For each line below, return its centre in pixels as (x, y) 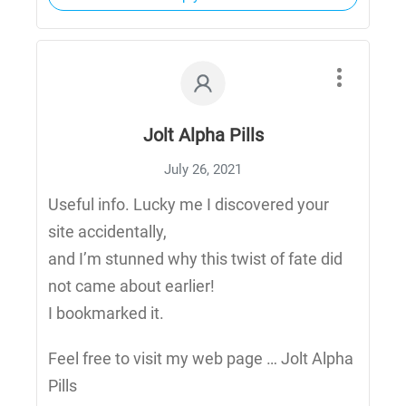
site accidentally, (107, 232)
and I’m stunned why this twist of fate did (195, 259)
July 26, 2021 (203, 170)
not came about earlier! (131, 286)
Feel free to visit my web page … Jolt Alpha (201, 359)
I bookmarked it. (106, 314)
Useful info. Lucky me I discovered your (188, 205)
